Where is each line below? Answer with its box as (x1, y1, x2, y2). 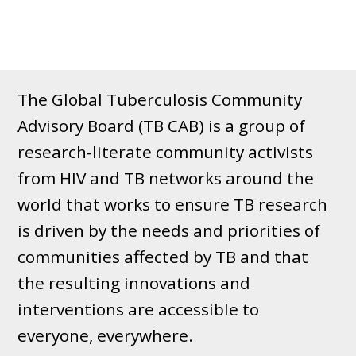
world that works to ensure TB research (17, 193, 328, 216)
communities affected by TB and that (17, 246, 309, 269)
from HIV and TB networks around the (17, 167, 315, 190)
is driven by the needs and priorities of (17, 219, 321, 242)
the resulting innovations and (17, 272, 251, 295)
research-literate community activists (17, 141, 314, 164)
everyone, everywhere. (17, 324, 194, 347)
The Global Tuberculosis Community (17, 88, 303, 111)
